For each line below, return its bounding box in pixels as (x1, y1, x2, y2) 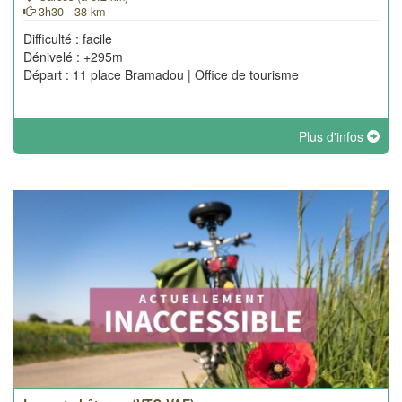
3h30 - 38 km (35, 4, 105, 20)
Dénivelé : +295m (23, 48, 123, 66)
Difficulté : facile (23, 30, 112, 48)
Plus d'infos (299, 127, 367, 145)
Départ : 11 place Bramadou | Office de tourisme (23, 66, 299, 83)
